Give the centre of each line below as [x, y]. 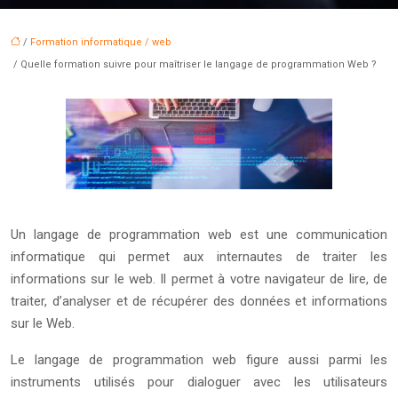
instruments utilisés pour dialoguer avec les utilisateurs [199, 382]
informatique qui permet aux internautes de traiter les [199, 257]
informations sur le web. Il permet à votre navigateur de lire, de [199, 279]
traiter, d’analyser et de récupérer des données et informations [199, 301]
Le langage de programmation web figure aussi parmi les [199, 360]
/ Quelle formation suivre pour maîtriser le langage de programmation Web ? [194, 64]
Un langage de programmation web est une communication [199, 235]
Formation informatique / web [101, 42]
